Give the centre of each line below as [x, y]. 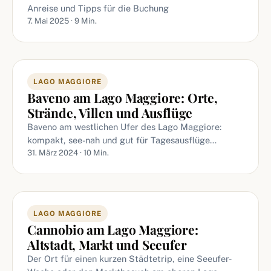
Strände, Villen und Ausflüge [110, 113]
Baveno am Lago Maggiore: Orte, [122, 97]
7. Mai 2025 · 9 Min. [62, 21]
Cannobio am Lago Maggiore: [113, 229]
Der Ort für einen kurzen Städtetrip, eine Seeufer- [129, 259]
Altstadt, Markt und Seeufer [107, 244]
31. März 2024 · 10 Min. [68, 153]
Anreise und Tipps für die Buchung [98, 8]
